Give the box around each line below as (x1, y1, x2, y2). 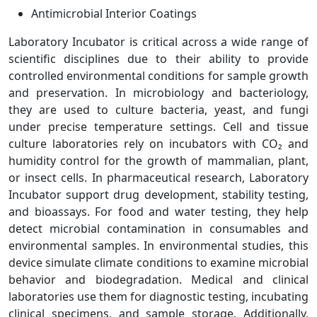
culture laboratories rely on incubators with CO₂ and (8, 136, 309, 152)
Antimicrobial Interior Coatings (31, 6, 197, 22)
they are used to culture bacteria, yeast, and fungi (8, 102, 309, 118)
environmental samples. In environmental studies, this (8, 238, 309, 254)
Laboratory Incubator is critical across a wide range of (8, 34, 309, 50)
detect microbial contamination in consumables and (8, 221, 309, 237)
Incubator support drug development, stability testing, (8, 187, 309, 203)
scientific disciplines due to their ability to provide (8, 51, 309, 67)
